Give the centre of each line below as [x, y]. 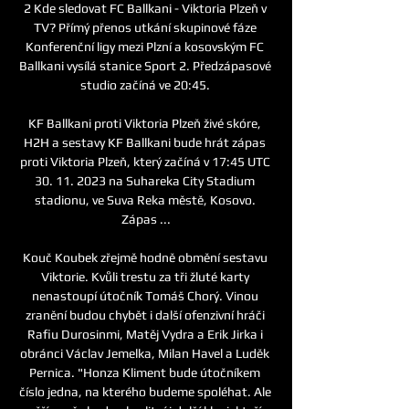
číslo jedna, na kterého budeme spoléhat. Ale [145, 391]
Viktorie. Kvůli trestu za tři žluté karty [145, 276]
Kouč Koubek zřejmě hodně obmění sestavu [145, 257]
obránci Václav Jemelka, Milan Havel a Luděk [145, 353]
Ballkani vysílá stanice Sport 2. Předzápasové [145, 65]
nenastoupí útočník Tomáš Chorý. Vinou [145, 295]
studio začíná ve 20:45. [146, 84]
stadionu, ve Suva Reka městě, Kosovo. [145, 199]
